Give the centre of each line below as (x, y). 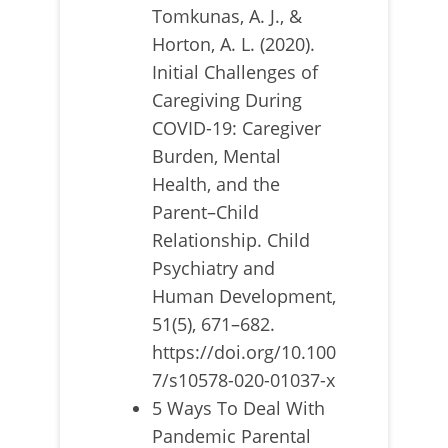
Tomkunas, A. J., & (227, 16)
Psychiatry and (213, 268)
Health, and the (216, 184)
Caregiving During (227, 100)
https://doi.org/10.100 (244, 352)
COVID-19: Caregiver (236, 128)
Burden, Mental (216, 156)
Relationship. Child (231, 240)
